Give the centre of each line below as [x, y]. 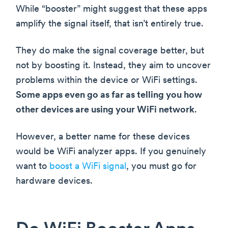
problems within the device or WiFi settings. [107, 81]
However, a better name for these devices [103, 137]
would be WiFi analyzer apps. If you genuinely [111, 152]
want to [33, 167]
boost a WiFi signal [88, 167]
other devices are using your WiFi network [105, 110]
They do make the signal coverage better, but [110, 51]
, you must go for [161, 167]
